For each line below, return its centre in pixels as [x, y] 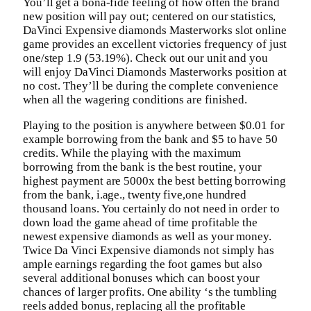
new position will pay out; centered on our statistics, [150, 16]
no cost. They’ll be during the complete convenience [151, 85]
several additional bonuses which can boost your [142, 278]
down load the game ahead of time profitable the [141, 222]
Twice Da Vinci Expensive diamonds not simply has [149, 250]
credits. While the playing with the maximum [132, 153]
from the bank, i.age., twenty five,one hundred [135, 194]
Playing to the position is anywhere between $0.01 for [154, 125]
